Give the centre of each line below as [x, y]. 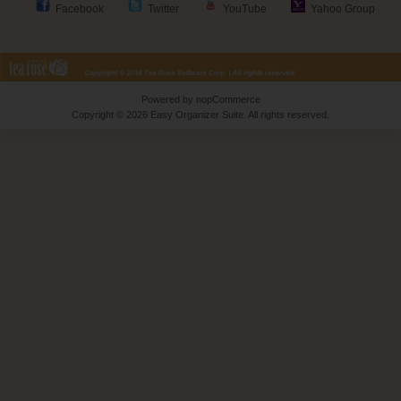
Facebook [79, 9]
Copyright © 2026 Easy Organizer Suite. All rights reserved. [200, 114]
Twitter [163, 9]
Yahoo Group [342, 9]
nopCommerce [228, 99]
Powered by [168, 99]
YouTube [244, 9]
